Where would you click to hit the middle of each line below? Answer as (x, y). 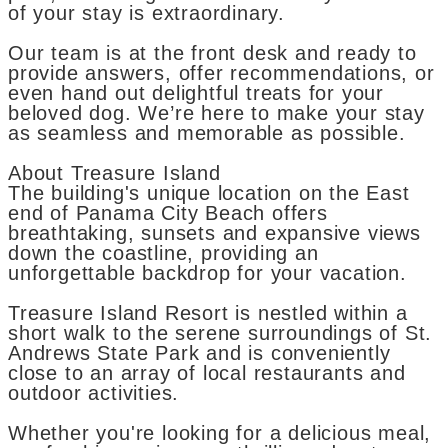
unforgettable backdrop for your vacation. (207, 273)
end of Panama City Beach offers (168, 213)
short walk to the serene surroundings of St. (220, 333)
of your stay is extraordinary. (147, 13)
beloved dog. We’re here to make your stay (216, 113)
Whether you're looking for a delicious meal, (220, 433)
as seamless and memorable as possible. (207, 133)
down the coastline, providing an (163, 253)
